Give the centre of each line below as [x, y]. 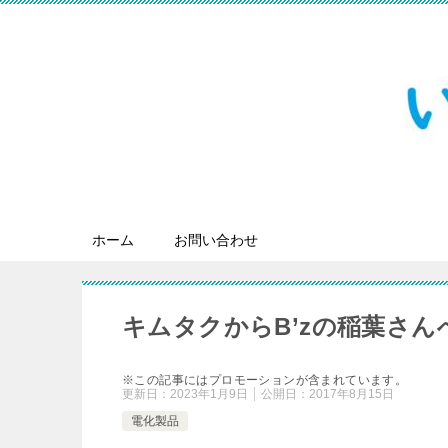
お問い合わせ [216, 240]
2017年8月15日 [351, 394]
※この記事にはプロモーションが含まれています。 [265, 380]
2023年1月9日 [209, 394]
